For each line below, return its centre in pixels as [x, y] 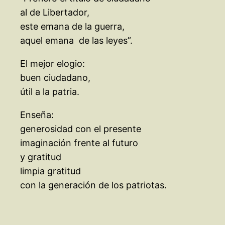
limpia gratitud [50, 171]
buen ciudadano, [55, 78]
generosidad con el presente [81, 129]
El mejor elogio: [52, 64]
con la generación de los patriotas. [93, 185]
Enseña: [37, 115]
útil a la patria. [50, 92]
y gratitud [41, 157]
